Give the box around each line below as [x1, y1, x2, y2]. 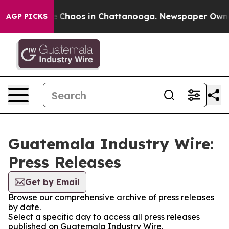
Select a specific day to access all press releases [8, 212, 200, 222]
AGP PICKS [6, 12, 48, 21]
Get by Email [25, 177, 80, 187]
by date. [8, 202, 41, 212]
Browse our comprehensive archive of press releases [8, 192, 214, 202]
